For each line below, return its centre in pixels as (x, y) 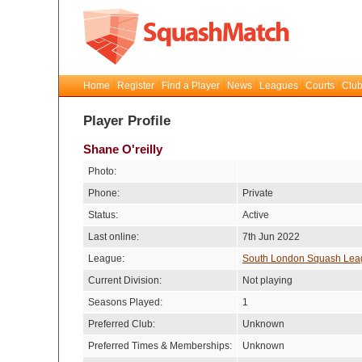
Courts (320, 86)
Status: (103, 215)
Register (136, 86)
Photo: (102, 171)
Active (256, 215)
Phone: (104, 193)
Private (258, 193)
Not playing (267, 280)
